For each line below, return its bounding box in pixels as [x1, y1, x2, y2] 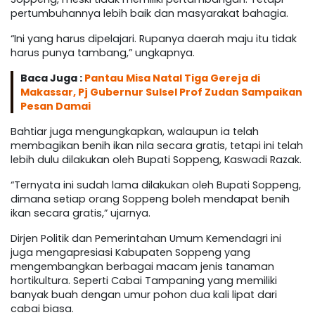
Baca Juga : [20, 71, 84, 86]
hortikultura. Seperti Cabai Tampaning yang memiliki [11, 274, 277, 288]
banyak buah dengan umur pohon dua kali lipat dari [11, 288, 277, 302]
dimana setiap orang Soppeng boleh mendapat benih [11, 192, 290, 207]
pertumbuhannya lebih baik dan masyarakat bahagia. [11, 6, 288, 21]
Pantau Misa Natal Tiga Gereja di [84, 71, 260, 86]
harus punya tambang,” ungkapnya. [11, 46, 195, 60]
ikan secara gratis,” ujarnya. [11, 206, 150, 221]
